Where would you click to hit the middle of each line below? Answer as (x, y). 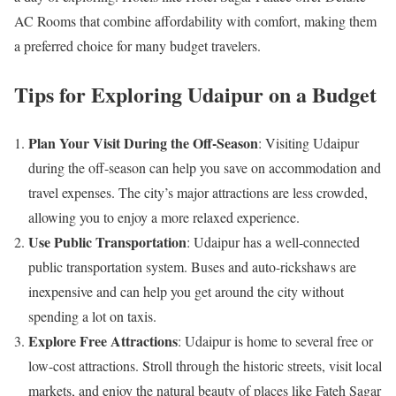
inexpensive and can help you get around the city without (186, 291)
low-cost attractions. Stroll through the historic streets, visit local (205, 365)
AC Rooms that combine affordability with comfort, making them (195, 20)
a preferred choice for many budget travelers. (137, 45)
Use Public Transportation (107, 241)
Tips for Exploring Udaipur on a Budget (195, 94)
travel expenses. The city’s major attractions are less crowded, (198, 192)
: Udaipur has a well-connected (273, 241)
